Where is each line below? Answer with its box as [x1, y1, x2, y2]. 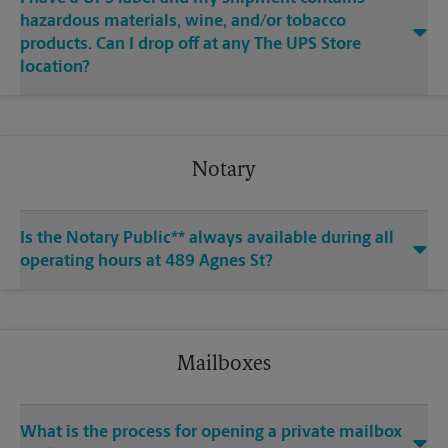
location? [20, 59, 90, 77]
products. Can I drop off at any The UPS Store [20, 36, 361, 54]
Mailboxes [177, 355, 271, 376]
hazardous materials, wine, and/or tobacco [20, 13, 346, 31]
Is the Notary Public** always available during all [20, 230, 394, 248]
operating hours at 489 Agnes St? [20, 253, 273, 271]
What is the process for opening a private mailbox [20, 424, 402, 442]
